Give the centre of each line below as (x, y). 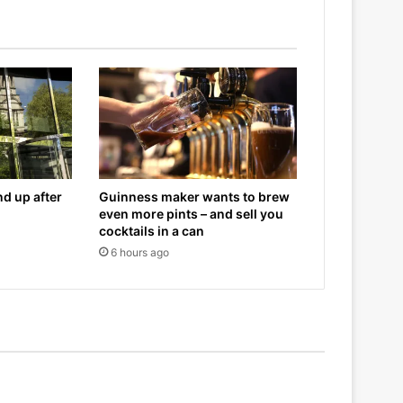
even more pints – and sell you (191, 213)
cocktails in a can (151, 230)
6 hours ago (139, 252)
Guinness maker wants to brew (194, 196)
